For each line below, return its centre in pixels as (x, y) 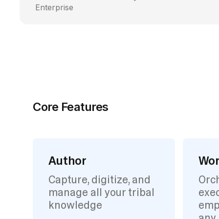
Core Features (71, 107)
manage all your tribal (102, 192)
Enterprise (54, 7)
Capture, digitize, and (100, 179)
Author (67, 160)
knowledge (76, 205)
